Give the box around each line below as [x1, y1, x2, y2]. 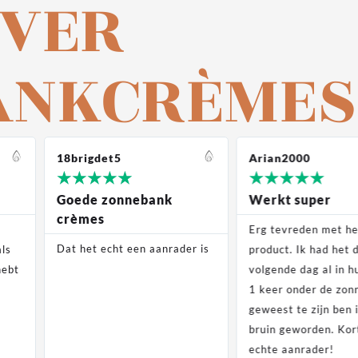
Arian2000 [249, 151, 311, 165]
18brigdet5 [56, 151, 121, 165]
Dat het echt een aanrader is [56, 242, 209, 256]
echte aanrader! [249, 343, 334, 356]
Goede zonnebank [56, 192, 173, 208]
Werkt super [249, 192, 332, 208]
